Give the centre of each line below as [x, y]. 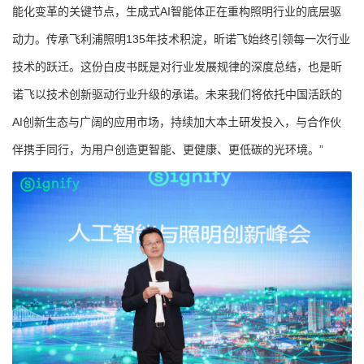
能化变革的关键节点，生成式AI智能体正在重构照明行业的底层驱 [177, 11]
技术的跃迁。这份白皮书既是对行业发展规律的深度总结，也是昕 [177, 66]
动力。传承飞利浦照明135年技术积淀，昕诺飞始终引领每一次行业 [181, 39]
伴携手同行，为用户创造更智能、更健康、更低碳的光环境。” [168, 149]
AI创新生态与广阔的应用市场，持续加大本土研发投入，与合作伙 [177, 121]
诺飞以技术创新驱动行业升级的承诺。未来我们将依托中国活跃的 [177, 94]
